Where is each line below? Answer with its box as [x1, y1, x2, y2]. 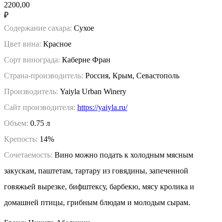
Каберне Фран [62, 55, 111, 64]
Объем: [4, 118, 30, 127]
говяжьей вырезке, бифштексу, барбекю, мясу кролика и [4, 182, 194, 191]
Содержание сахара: [4, 23, 72, 32]
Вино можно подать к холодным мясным [53, 150, 193, 159]
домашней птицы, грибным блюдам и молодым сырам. [4, 198, 190, 207]
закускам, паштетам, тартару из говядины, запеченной [4, 166, 188, 175]
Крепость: [4, 134, 38, 143]
